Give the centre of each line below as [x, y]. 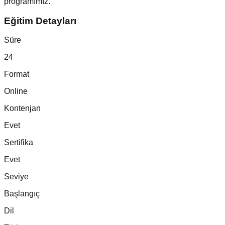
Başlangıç [22, 194]
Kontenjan [22, 108]
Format [17, 74]
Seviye [16, 177]
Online [16, 91]
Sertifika [19, 143]
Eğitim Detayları [40, 21]
